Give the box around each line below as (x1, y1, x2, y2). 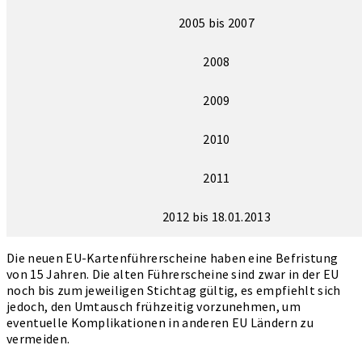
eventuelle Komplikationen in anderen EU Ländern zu (6, 314, 314, 330)
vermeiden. (6, 330, 70, 347)
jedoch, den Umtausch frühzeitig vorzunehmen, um (6, 297, 301, 314)
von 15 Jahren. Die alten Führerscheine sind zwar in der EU (6, 265, 339, 282)
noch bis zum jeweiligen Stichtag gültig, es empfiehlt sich (6, 281, 341, 298)
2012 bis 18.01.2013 (162, 208, 271, 225)
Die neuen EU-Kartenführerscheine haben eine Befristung (6, 249, 339, 266)
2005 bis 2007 (178, 14, 255, 31)
